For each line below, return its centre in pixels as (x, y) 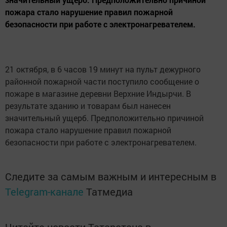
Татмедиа (109, 192)
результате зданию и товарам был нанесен (88, 106)
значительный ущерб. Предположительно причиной (104, 118)
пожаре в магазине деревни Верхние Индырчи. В (98, 93)
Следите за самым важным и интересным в (111, 176)
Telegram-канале (44, 192)
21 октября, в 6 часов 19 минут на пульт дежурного (103, 69)
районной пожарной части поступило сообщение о (102, 81)
